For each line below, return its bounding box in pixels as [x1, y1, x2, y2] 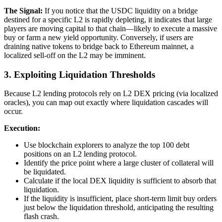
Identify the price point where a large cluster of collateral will [24, 159, 214, 167]
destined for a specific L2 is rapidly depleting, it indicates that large [4, 15, 212, 24]
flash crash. [24, 212, 59, 221]
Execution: [4, 124, 40, 133]
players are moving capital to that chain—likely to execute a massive [4, 24, 217, 33]
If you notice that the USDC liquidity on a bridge [43, 6, 198, 15]
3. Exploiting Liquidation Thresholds [4, 69, 155, 80]
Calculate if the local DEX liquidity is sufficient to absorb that [24, 176, 216, 185]
